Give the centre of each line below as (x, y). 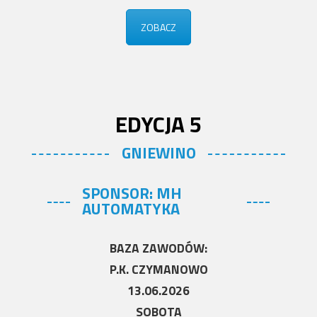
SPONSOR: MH (132, 194)
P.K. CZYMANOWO (158, 270)
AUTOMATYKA (131, 209)
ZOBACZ (158, 27)
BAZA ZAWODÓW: (158, 248)
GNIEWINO (158, 153)
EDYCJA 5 (158, 124)
